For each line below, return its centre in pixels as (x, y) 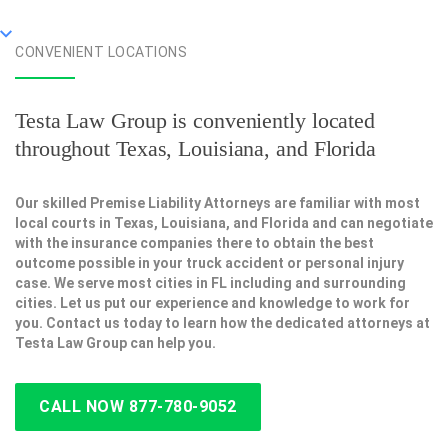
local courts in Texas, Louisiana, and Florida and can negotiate (224, 223)
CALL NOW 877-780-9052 (138, 407)
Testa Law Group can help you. (115, 343)
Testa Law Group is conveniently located (195, 121)
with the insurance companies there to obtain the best (194, 243)
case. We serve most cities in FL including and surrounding (210, 283)
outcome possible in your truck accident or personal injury (209, 263)
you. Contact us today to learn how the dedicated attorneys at (222, 323)
